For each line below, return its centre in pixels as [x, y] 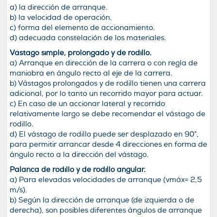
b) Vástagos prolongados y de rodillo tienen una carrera [108, 84]
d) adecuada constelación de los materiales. [88, 38]
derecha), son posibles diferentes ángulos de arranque [106, 210]
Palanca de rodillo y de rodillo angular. [78, 170]
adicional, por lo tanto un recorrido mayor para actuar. [106, 94]
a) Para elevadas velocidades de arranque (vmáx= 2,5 [106, 180]
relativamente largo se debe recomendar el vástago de [108, 114]
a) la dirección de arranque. [59, 8]
